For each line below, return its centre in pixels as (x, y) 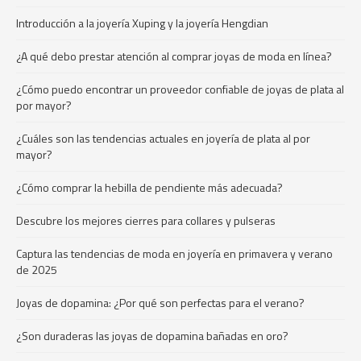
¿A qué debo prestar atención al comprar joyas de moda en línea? (174, 56)
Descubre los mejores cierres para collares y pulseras (146, 220)
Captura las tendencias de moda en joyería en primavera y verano (174, 253)
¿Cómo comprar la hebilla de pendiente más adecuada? (149, 187)
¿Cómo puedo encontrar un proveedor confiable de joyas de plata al (180, 89)
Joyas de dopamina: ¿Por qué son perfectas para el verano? (160, 303)
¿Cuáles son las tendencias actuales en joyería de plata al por (163, 138)
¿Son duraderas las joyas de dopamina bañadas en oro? (152, 336)
